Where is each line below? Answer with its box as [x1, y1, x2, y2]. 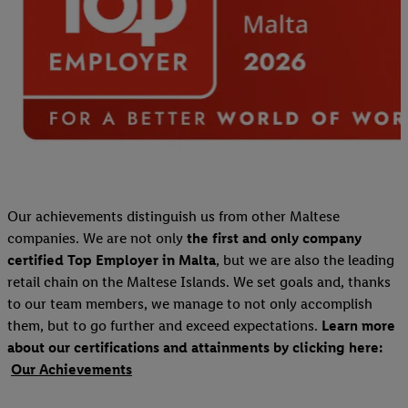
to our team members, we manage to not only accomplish [7, 295, 372, 313]
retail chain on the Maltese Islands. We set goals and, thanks [7, 273, 391, 291]
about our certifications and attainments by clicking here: [7, 339, 382, 357]
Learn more [321, 317, 395, 335]
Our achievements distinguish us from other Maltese [7, 208, 340, 226]
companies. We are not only [7, 229, 183, 248]
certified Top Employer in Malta [7, 251, 216, 270]
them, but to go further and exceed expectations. [7, 317, 321, 335]
